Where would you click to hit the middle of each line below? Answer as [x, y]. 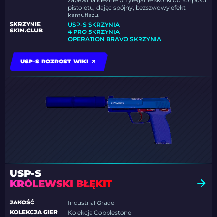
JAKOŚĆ [22, 202]
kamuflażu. [84, 15]
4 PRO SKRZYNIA [94, 32]
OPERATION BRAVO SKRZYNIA [115, 39]
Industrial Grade [91, 203]
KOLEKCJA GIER [34, 212]
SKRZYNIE [25, 24]
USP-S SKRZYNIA [94, 25]
